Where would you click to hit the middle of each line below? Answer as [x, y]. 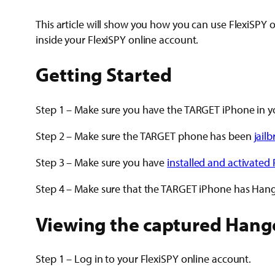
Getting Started [104, 75]
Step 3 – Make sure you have [102, 162]
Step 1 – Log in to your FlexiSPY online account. [144, 259]
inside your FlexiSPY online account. [117, 39]
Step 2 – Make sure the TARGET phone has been [145, 136]
